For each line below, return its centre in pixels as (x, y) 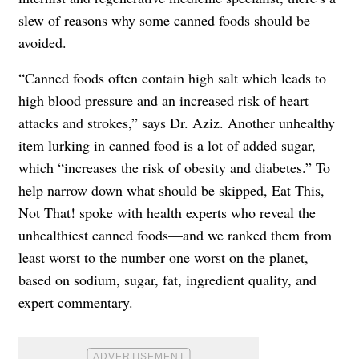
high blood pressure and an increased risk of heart (163, 100)
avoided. (42, 42)
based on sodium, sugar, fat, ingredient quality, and (167, 280)
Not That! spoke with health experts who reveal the (167, 212)
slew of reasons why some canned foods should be (164, 20)
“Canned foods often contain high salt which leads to (172, 78)
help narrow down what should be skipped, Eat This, (171, 190)
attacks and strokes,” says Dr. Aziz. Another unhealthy (177, 123)
